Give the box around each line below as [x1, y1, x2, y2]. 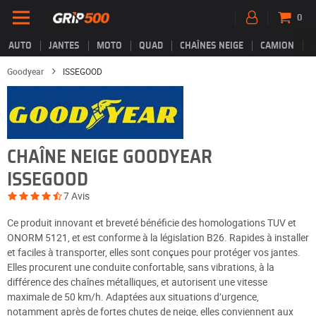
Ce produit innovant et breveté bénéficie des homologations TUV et [7, 216, 296, 229]
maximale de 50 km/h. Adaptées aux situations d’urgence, [7, 290, 259, 303]
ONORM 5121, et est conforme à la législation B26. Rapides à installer [7, 231, 309, 244]
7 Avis [63, 189, 90, 202]
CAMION [260, 41, 294, 51]
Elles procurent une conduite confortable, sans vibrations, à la [7, 260, 274, 274]
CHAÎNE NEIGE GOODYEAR [7, 147, 212, 166]
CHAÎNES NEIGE [180, 41, 243, 51]
